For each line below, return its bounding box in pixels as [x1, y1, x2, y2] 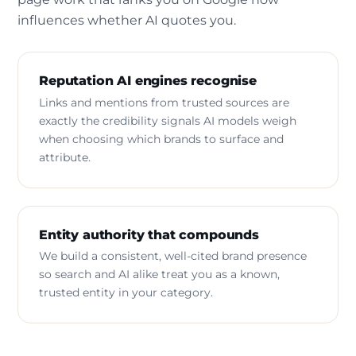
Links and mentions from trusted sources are [39, 95, 289, 109]
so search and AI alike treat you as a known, [39, 268, 280, 281]
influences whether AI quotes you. [17, 13, 236, 29]
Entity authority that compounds [39, 226, 259, 242]
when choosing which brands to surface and [39, 132, 284, 145]
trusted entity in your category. [39, 286, 213, 300]
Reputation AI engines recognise [39, 72, 257, 89]
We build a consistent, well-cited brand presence [39, 250, 307, 263]
